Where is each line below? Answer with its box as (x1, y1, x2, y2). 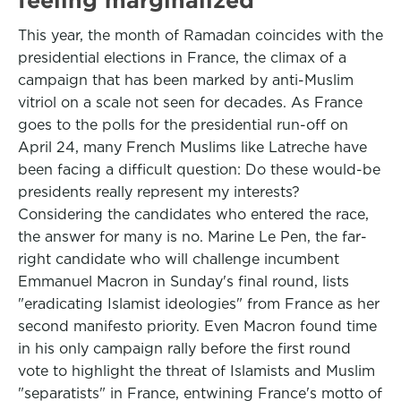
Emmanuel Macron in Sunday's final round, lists (18, 273, 349, 290)
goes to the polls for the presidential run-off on (18, 116, 348, 133)
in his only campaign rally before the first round (18, 340, 351, 357)
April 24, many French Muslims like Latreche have (18, 139, 367, 156)
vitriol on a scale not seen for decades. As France (18, 94, 363, 111)
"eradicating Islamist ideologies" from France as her (18, 295, 380, 312)
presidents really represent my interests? (18, 183, 300, 200)
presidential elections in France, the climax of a (18, 49, 346, 66)
